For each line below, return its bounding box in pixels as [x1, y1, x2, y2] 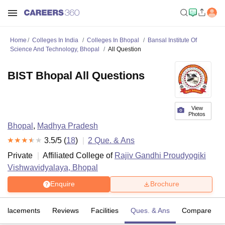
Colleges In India [32, 37, 78, 44]
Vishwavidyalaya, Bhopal [8, 163, 98, 172]
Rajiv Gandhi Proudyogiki [115, 151, 206, 160]
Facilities [91, 206, 119, 214]
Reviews [52, 206, 79, 214]
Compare [182, 206, 211, 214]
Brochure [150, 180, 179, 188]
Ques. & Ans [131, 206, 170, 214]
